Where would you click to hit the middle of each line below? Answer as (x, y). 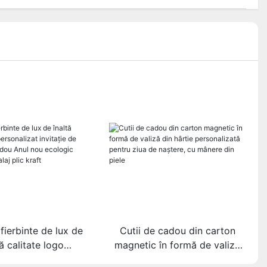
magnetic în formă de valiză (178, 245)
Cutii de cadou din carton (177, 231)
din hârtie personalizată (178, 260)
